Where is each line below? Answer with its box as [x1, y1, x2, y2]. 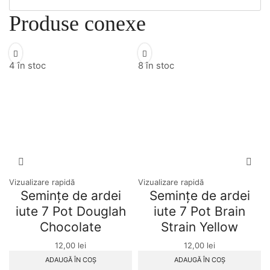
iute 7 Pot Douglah [15, 203, 126, 219]
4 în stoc [9, 60, 46, 71]
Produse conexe [9, 11, 146, 36]
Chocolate [40, 219, 101, 234]
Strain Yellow [161, 219, 238, 234]
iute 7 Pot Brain [154, 203, 245, 219]
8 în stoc [138, 60, 174, 71]
